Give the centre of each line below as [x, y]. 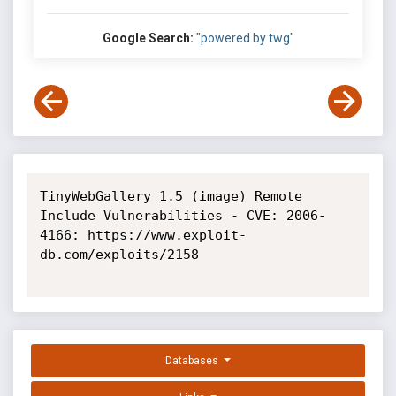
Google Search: [148, 38]
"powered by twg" [245, 38]
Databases [194, 361]
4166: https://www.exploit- [143, 235]
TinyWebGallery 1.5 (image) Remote [171, 196]
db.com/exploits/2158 [119, 255]
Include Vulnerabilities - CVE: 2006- [183, 216]
